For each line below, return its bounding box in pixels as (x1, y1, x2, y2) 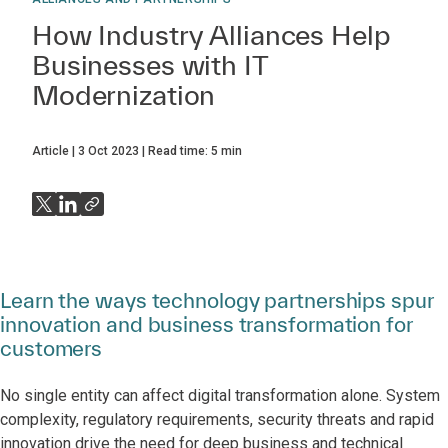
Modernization (32, 79, 216, 110)
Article (32, 144, 69, 158)
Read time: (148, 144, 211, 158)
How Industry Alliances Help (32, 19, 391, 50)
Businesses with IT (32, 49, 268, 80)
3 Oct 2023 (78, 144, 139, 158)
